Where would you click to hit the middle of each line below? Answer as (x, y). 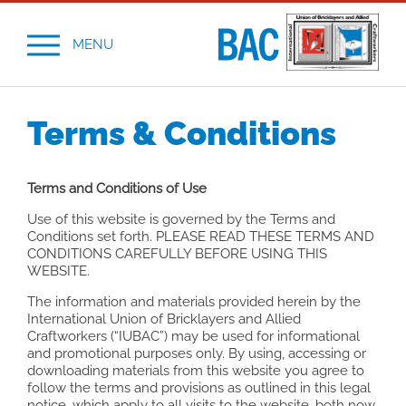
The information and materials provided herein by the (194, 302)
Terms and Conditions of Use (117, 189)
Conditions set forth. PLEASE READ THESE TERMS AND (201, 237)
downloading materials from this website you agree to (196, 371)
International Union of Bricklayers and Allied (164, 319)
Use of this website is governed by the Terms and (181, 220)
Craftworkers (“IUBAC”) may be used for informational (193, 337)
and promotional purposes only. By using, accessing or (197, 354)
